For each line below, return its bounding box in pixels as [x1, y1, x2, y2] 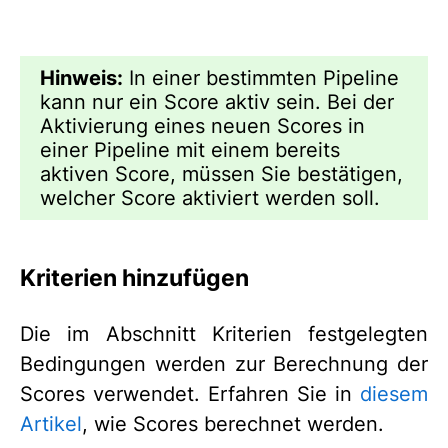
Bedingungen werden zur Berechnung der [20, 351, 428, 376]
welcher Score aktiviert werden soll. [40, 186, 380, 211]
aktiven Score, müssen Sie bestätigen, [40, 162, 403, 187]
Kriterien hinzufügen [20, 263, 249, 293]
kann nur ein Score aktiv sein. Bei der [40, 90, 394, 115]
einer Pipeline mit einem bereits [40, 138, 340, 163]
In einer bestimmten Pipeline [123, 66, 399, 91]
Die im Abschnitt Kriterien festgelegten [20, 321, 428, 346]
